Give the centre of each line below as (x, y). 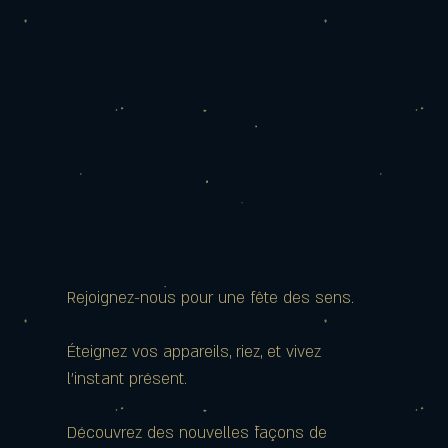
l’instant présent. (127, 379)
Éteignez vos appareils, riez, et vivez (194, 352)
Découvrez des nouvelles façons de (197, 433)
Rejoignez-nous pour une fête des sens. (210, 298)
